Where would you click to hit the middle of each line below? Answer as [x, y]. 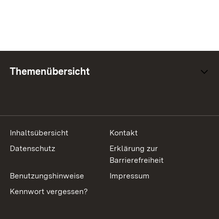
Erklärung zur [134, 148]
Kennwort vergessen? [49, 191]
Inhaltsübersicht [39, 133]
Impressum [130, 176]
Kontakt [124, 133]
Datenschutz [33, 148]
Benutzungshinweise [47, 176]
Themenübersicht [50, 71]
